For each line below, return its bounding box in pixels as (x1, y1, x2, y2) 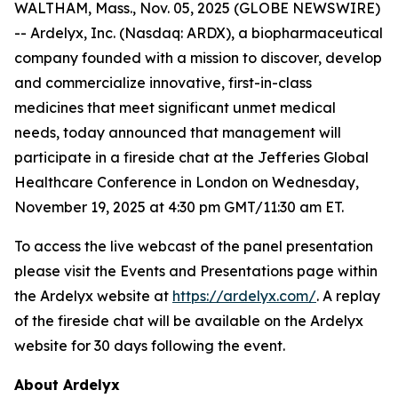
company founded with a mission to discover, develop (14, 49, 382, 67)
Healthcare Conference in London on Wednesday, (14, 173, 359, 191)
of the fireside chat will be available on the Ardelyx (14, 312, 363, 330)
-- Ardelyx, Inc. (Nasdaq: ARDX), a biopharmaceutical (14, 24, 383, 42)
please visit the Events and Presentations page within (14, 262, 378, 280)
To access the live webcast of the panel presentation (14, 237, 373, 255)
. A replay (316, 287, 380, 305)
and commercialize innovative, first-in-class (14, 74, 312, 92)
